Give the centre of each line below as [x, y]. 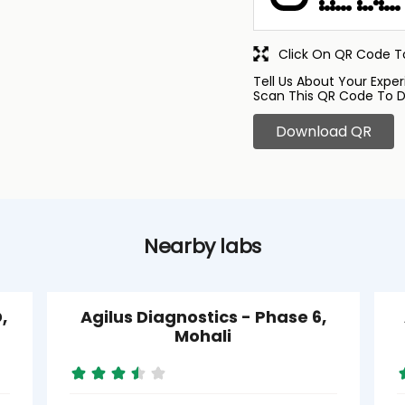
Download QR [324, 131]
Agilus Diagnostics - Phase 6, [203, 316]
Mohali [203, 335]
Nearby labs [202, 246]
